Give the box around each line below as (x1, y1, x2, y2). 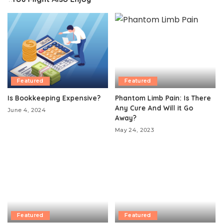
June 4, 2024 (7, 107, 46, 114)
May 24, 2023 (115, 126, 154, 134)
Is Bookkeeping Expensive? (7, 94, 101, 103)
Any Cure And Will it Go (115, 104, 193, 112)
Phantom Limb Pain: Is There (115, 94, 211, 103)
